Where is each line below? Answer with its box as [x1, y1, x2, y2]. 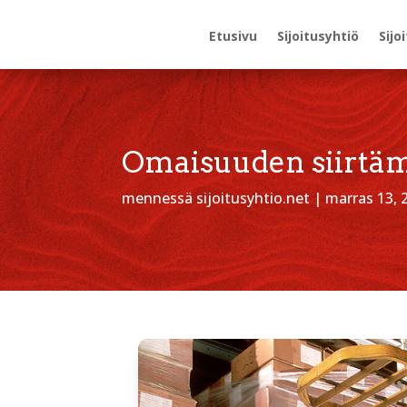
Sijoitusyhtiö [277, 27, 359, 45]
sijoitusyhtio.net [196, 188, 311, 209]
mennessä [122, 188, 197, 209]
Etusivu [209, 27, 257, 45]
